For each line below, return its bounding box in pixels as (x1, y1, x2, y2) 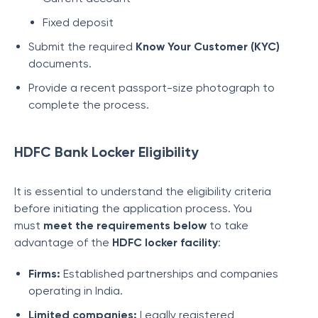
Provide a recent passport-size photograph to (28, 81, 275, 94)
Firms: (28, 267, 63, 280)
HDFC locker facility (112, 236, 218, 249)
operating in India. (28, 284, 123, 297)
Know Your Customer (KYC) (136, 40, 280, 53)
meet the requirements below (43, 219, 207, 232)
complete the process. (28, 98, 149, 111)
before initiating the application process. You (14, 202, 252, 215)
